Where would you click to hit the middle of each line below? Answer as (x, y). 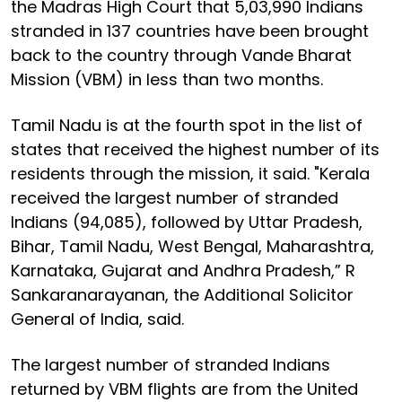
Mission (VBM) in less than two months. (167, 79)
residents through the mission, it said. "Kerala (190, 173)
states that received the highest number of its (195, 149)
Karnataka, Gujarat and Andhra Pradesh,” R (183, 270)
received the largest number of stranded (175, 197)
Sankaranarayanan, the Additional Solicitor (182, 294)
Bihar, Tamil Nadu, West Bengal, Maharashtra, (192, 246)
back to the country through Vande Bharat (181, 55)
